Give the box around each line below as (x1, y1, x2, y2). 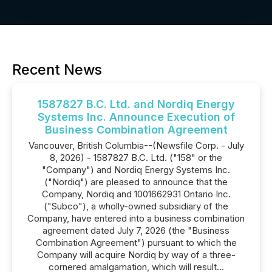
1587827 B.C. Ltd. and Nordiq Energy (37, 98, 235, 110)
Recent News (12, 61, 102, 78)
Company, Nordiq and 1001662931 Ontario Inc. (41, 188, 231, 200)
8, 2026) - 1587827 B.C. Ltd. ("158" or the (50, 152, 222, 163)
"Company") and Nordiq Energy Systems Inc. (42, 164, 230, 175)
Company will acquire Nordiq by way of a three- (36, 249, 236, 260)
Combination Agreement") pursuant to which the (35, 237, 237, 248)
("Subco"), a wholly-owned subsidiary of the (44, 200, 228, 212)
